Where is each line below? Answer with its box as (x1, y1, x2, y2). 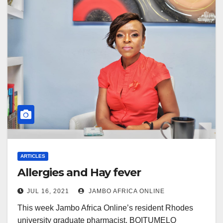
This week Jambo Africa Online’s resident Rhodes (17, 204, 193, 212)
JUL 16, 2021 (27, 188, 69, 195)
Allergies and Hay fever (17, 166, 141, 179)
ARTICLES (20, 153, 45, 159)
